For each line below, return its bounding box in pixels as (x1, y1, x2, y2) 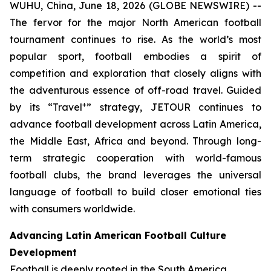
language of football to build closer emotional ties (10, 186, 261, 198)
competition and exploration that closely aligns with (10, 67, 261, 79)
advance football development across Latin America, (10, 118, 261, 130)
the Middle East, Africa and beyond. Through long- (10, 135, 261, 147)
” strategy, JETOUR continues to (87, 101, 262, 113)
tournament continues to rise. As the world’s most (10, 33, 261, 45)
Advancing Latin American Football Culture (10, 229, 226, 241)
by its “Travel (10, 101, 83, 113)
